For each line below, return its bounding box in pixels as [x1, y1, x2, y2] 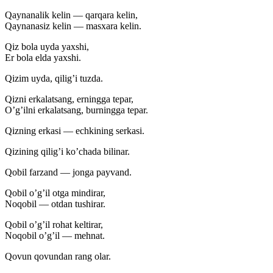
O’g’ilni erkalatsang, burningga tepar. [5, 104, 148, 115]
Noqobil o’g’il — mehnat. [5, 230, 105, 241]
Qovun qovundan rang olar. [5, 250, 111, 261]
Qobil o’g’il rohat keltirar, [5, 219, 103, 230]
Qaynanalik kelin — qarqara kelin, [5, 9, 138, 20]
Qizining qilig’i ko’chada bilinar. [5, 146, 130, 157]
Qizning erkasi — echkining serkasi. [5, 125, 144, 136]
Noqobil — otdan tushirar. [5, 198, 105, 209]
